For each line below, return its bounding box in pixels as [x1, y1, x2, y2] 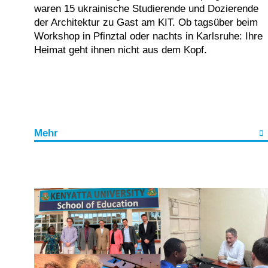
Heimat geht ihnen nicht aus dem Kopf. [34, 44, 210, 56]
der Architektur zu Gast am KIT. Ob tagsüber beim [34, 17, 258, 29]
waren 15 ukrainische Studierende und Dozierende [34, 3, 258, 15]
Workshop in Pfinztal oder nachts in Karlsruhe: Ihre [34, 31, 263, 42]
